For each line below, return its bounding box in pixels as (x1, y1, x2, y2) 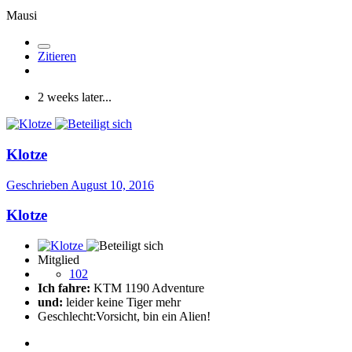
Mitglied (38, 252, 79, 266)
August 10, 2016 (71, 178, 154, 192)
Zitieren (38, 49, 76, 64)
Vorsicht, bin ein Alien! (96, 309, 211, 323)
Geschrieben (6, 178, 71, 192)
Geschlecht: (38, 309, 96, 323)
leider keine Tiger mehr (63, 295, 181, 309)
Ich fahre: (38, 280, 90, 295)
